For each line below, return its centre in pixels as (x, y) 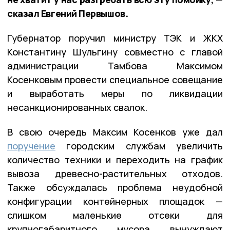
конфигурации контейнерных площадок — (115, 201)
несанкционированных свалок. (77, 107)
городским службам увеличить (139, 146)
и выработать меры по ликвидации (115, 93)
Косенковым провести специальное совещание (115, 79)
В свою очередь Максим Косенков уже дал (115, 132)
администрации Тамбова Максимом (115, 65)
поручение (31, 146)
